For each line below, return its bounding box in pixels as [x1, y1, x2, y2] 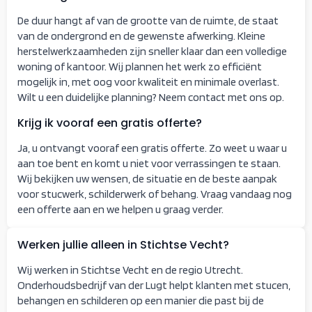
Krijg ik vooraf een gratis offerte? [17, 114, 202, 131]
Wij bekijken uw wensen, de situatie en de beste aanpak [17, 171, 277, 185]
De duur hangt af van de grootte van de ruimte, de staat [17, 13, 279, 27]
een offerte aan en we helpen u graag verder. [17, 202, 224, 216]
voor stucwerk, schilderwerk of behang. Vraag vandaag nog [17, 187, 292, 201]
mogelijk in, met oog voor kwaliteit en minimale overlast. [17, 75, 279, 88]
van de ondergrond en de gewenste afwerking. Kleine [17, 29, 265, 42]
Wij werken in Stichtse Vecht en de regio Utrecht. [17, 263, 243, 276]
